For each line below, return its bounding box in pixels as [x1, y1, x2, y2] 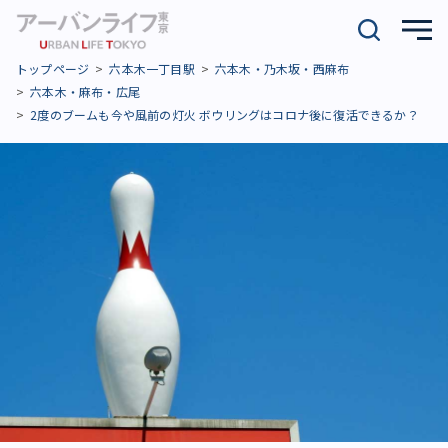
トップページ [16, 60, 90, 77]
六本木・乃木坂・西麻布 [215, 60, 350, 77]
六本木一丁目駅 [109, 60, 195, 77]
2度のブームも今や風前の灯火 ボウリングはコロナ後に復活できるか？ [30, 106, 419, 123]
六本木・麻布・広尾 [30, 83, 141, 100]
